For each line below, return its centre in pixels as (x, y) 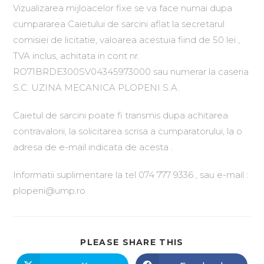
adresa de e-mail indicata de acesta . (93, 147)
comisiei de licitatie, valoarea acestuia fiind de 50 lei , (127, 40)
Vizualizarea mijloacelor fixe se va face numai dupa (123, 8)
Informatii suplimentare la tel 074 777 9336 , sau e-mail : (132, 175)
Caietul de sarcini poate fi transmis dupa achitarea (121, 115)
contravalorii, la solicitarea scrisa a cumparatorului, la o (128, 131)
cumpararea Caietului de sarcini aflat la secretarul (119, 24)
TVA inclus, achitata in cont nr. (77, 56)
